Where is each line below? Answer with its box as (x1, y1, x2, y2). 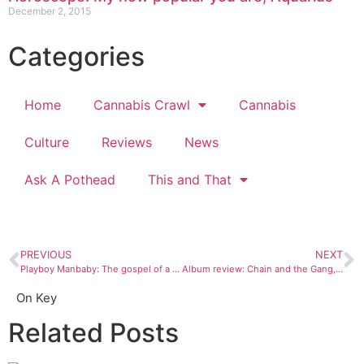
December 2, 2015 (8, 4, 91, 17)
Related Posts (8, 316, 179, 349)
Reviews (102, 133, 152, 150)
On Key (16, 289, 57, 305)
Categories (8, 40, 145, 72)
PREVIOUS (20, 248, 71, 261)
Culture (24, 133, 69, 150)
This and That (148, 171, 232, 188)
